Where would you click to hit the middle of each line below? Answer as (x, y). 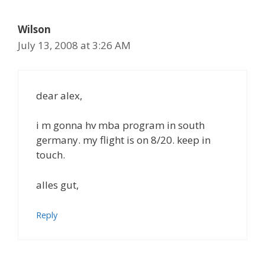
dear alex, (59, 95)
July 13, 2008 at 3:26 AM (74, 45)
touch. (51, 155)
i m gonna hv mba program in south (120, 125)
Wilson (34, 29)
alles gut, (57, 185)
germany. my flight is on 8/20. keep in (123, 140)
